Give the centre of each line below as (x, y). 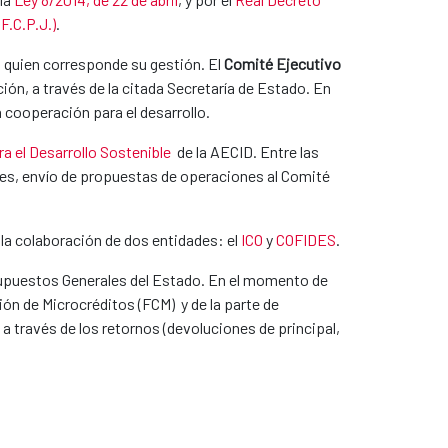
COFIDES (306, 239)
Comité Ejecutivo (282, 63)
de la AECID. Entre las (245, 151)
